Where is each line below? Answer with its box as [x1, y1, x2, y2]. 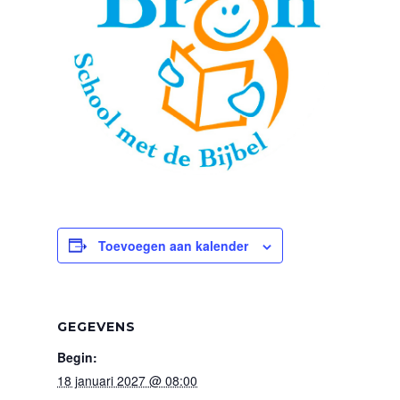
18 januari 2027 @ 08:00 [57, 371, 197, 389]
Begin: [57, 347, 97, 366]
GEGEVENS [57, 318, 136, 335]
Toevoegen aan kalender [98, 236, 248, 254]
